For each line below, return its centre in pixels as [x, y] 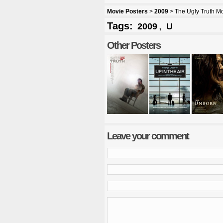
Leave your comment [148, 136]
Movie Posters [127, 12]
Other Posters [134, 46]
